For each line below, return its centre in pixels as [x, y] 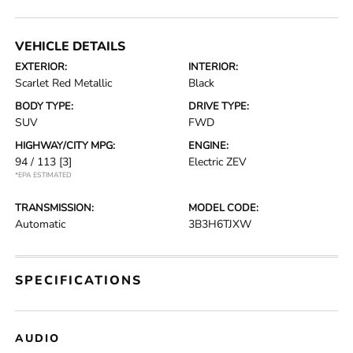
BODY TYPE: [45, 106]
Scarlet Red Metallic [64, 83]
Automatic [41, 224]
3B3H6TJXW [220, 224]
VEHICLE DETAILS [71, 46]
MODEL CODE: [223, 208]
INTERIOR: [213, 67]
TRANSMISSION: [55, 208]
